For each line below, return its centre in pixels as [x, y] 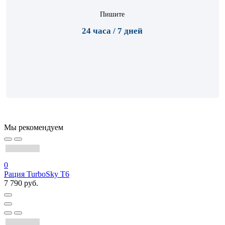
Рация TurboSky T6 [37, 174]
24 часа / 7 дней [113, 31]
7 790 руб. [21, 183]
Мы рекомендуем [34, 127]
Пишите [113, 14]
